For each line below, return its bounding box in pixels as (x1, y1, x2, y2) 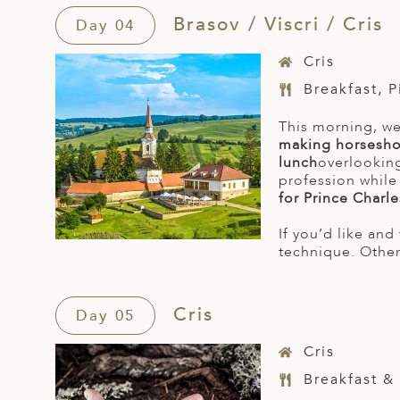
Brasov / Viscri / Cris (166, 12, 383, 38)
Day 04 (76, 15, 135, 37)
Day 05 (76, 305, 135, 327)
